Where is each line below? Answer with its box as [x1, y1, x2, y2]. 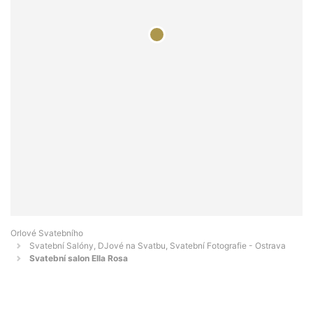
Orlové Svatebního [10, 228, 83, 239]
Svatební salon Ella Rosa [29, 253, 128, 264]
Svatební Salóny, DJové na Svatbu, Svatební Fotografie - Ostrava [29, 240, 286, 252]
